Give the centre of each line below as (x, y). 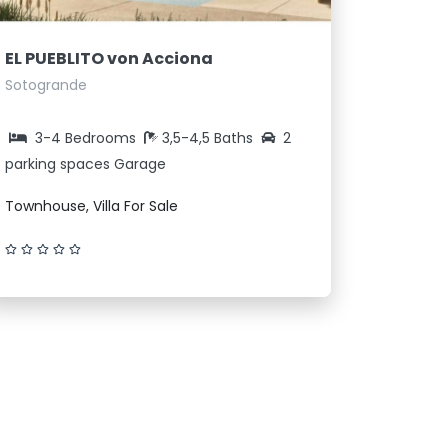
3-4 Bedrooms (85, 137)
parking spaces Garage (85, 163)
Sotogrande (46, 84)
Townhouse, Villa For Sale (91, 205)
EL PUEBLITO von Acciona (109, 58)
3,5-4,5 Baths (209, 137)
